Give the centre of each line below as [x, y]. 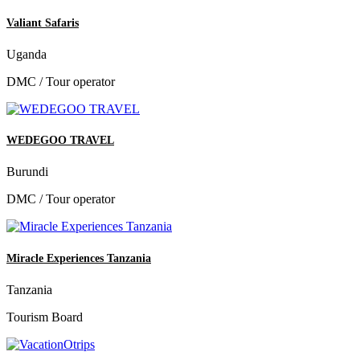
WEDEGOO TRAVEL [60, 141]
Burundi [27, 172]
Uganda [27, 55]
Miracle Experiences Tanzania [79, 258]
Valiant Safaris [43, 22]
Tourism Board [45, 317]
